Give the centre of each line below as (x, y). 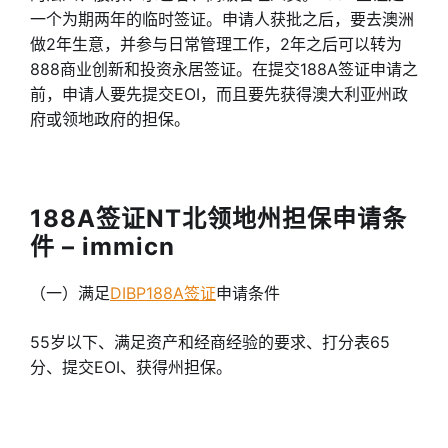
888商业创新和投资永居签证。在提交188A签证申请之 (224, 69)
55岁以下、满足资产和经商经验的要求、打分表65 (210, 342)
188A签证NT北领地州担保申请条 (218, 218)
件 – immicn (102, 246)
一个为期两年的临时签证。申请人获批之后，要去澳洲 (222, 19)
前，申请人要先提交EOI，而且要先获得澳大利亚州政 (219, 94)
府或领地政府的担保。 (110, 119)
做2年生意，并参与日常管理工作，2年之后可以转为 (216, 44)
